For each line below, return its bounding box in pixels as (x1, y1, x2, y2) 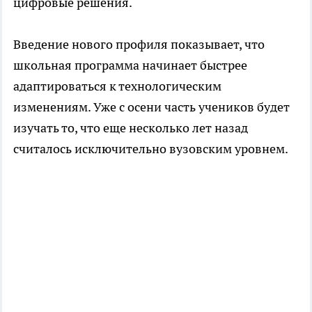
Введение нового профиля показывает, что (13, 36, 265, 53)
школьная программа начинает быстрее (13, 57, 247, 74)
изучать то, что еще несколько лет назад (13, 120, 248, 136)
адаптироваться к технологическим (13, 78, 221, 95)
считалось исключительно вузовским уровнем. (13, 141, 288, 157)
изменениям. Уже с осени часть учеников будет (13, 99, 290, 116)
